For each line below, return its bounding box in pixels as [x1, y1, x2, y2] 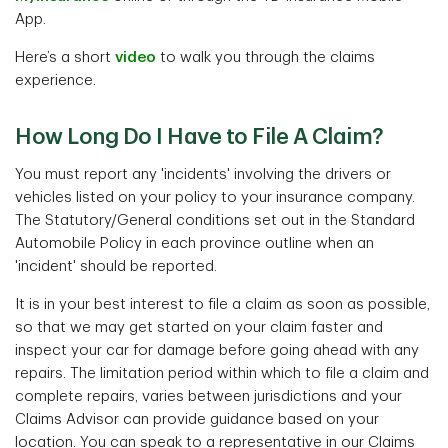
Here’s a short [15, 50, 115, 65]
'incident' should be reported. [15, 259, 217, 274]
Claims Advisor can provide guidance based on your [15, 412, 379, 427]
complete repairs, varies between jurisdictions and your [15, 389, 402, 404]
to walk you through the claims [156, 50, 375, 65]
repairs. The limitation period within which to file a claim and [15, 366, 429, 381]
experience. [15, 73, 96, 88]
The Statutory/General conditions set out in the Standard [15, 213, 415, 228]
